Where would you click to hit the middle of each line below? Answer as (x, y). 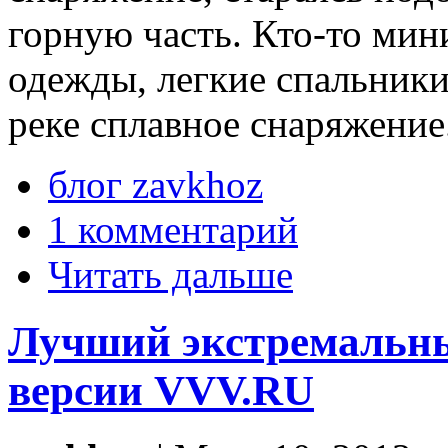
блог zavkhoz (155, 184)
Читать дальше (170, 274)
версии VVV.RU (161, 390)
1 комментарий (173, 229)
